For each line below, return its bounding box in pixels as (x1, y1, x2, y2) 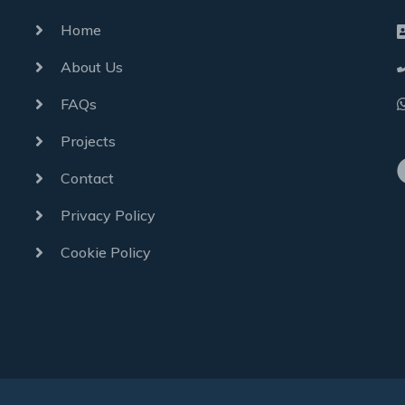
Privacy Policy (60, 205, 155, 224)
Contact (60, 168, 114, 187)
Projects (60, 131, 116, 150)
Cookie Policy (60, 242, 151, 261)
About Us (60, 57, 123, 76)
